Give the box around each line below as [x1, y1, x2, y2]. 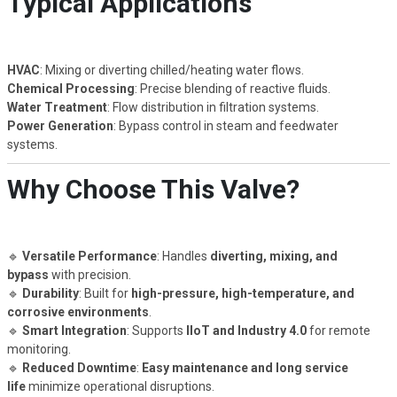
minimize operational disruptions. [27, 378, 214, 393]
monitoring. [6, 341, 71, 356]
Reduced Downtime [21, 360, 136, 375]
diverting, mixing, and [209, 248, 338, 263]
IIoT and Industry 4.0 [185, 323, 307, 338]
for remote [308, 323, 370, 338]
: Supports [126, 323, 183, 338]
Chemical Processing [6, 81, 135, 96]
